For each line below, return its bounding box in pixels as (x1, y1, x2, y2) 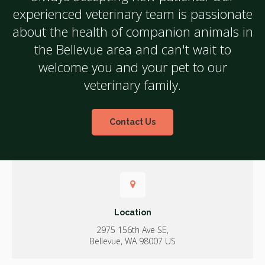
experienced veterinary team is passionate (12, 4, 253, 22)
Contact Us (109, 117, 156, 127)
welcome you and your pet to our (38, 57, 227, 76)
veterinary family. (84, 75, 181, 93)
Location (114, 208, 151, 218)
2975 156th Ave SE (96, 224, 167, 236)
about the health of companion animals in (12, 22, 253, 40)
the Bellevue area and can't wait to (34, 40, 231, 58)
